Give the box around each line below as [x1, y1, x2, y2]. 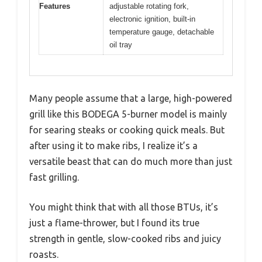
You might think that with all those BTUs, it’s [29, 201, 218, 212]
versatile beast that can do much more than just [29, 156, 232, 167]
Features [39, 2, 70, 11]
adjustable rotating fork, [109, 2, 189, 11]
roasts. [29, 249, 58, 260]
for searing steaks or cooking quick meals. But [29, 124, 225, 135]
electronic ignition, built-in [109, 15, 195, 24]
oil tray [109, 40, 132, 50]
